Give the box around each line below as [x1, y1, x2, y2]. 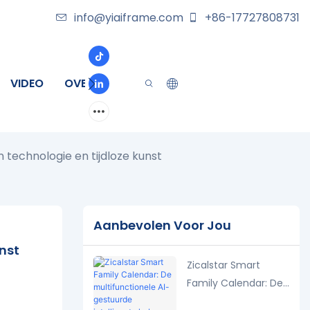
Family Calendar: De [186, 275, 283, 290]
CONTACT [113, 75, 170, 91]
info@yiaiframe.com [74, 10, 183, 26]
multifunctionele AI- [186, 293, 284, 308]
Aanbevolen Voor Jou [93, 217, 231, 235]
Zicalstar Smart [186, 257, 260, 272]
